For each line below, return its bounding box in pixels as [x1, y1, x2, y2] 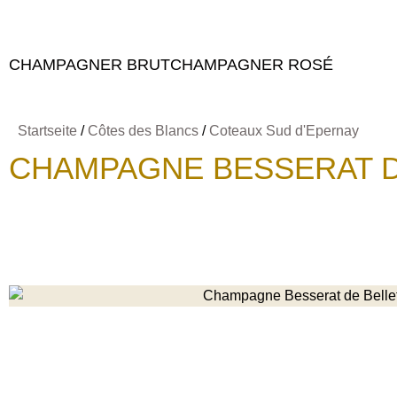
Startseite [18, 123, 77, 138]
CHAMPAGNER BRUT [9, 56, 170, 74]
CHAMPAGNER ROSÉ [170, 56, 333, 74]
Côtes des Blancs [88, 123, 198, 138]
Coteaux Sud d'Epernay [209, 123, 359, 138]
